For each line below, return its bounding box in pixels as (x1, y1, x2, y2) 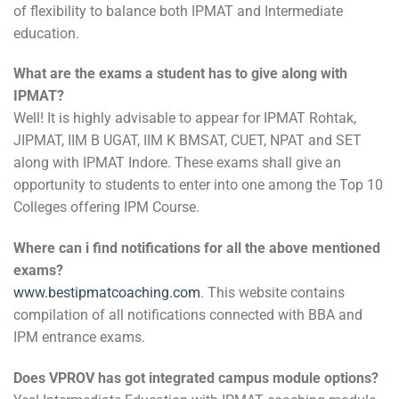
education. (13, 24, 79, 42)
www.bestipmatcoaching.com (13, 284, 200, 302)
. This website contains (200, 284, 345, 302)
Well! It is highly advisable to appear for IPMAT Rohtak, (13, 110, 356, 127)
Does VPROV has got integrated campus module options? (13, 370, 379, 387)
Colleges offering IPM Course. (13, 199, 199, 216)
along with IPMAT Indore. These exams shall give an (13, 154, 341, 172)
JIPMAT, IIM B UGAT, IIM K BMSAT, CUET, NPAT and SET (13, 132, 362, 150)
